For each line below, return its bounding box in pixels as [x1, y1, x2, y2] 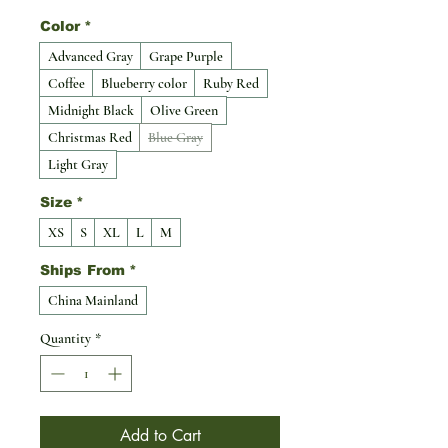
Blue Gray [148, 128, 203, 146]
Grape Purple [149, 47, 223, 65]
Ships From [40, 261, 125, 278]
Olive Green [150, 101, 218, 119]
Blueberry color [101, 74, 187, 92]
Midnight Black [48, 101, 134, 119]
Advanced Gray [48, 47, 133, 65]
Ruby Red [203, 74, 259, 92]
